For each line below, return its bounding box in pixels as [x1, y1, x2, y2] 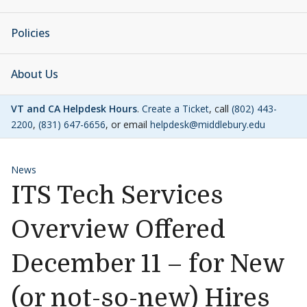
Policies [11, 25, 50, 40]
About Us [11, 66, 58, 82]
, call [209, 102, 232, 115]
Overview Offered [11, 216, 225, 244]
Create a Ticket [142, 102, 209, 115]
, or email [106, 118, 150, 131]
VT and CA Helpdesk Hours [11, 102, 137, 115]
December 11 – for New [11, 250, 284, 278]
